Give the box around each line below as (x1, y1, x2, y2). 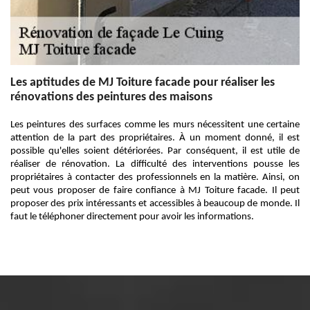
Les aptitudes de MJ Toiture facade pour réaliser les (10, 76, 275, 89)
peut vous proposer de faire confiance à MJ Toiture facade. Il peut (10, 185, 300, 196)
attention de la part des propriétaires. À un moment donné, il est (10, 133, 300, 143)
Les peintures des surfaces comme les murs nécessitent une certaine (10, 120, 300, 130)
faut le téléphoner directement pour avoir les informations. (10, 212, 254, 222)
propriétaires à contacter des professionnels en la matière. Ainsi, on (10, 172, 300, 183)
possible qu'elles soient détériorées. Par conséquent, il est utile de (10, 146, 300, 156)
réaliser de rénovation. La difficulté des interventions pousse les (10, 159, 300, 170)
